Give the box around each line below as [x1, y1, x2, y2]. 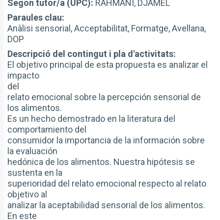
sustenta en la [7, 167, 62, 178]
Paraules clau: [7, 12, 64, 23]
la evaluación [7, 146, 57, 156]
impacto [7, 70, 39, 81]
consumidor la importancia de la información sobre [7, 135, 205, 145]
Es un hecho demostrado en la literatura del [7, 113, 175, 124]
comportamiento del [7, 124, 86, 135]
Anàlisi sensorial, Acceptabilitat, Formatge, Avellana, [7, 23, 206, 33]
